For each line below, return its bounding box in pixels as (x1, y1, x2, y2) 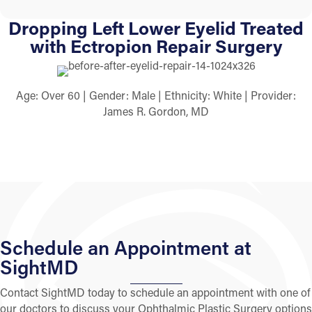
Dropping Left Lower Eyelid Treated (8, 16, 304, 40)
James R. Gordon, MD (103, 104, 209, 119)
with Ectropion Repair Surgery (29, 34, 283, 58)
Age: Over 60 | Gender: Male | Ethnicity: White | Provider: (16, 88, 296, 103)
